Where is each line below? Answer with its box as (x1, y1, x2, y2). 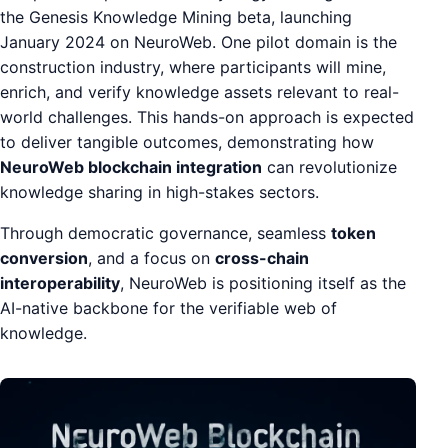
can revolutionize (262, 156, 397, 177)
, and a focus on (88, 247, 215, 268)
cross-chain (215, 247, 309, 268)
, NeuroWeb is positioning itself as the (120, 272, 406, 293)
